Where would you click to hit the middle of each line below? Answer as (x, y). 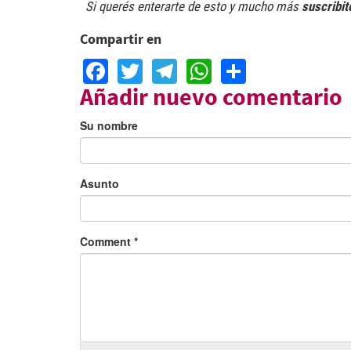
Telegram (230, 67)
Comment (107, 241)
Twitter (179, 67)
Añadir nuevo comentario (211, 96)
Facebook (163, 67)
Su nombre (109, 125)
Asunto (100, 183)
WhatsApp (270, 67)
